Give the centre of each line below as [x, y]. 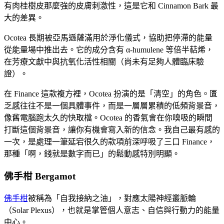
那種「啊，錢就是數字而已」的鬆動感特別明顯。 [92, 154]
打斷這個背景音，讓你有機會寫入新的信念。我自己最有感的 [112, 130]
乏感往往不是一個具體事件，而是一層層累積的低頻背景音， [112, 106]
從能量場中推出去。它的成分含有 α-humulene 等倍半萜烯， [109, 50]
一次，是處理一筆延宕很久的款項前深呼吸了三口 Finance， [109, 142]
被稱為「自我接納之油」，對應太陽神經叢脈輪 [112, 198]
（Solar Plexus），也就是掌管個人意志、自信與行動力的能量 [112, 210]
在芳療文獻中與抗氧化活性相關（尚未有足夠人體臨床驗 [104, 62]
